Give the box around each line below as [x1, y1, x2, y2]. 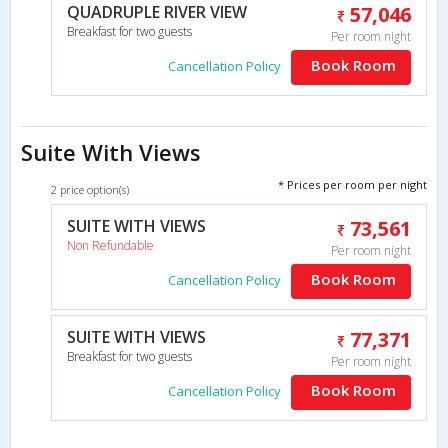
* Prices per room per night [278, 176, 427, 192]
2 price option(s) [51, 181, 129, 197]
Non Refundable [67, 236, 154, 254]
